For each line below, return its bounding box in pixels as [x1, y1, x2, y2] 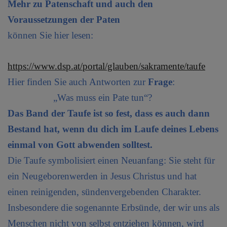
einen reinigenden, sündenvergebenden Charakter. [8, 186, 201, 197]
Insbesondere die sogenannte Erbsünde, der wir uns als [8, 202, 219, 213]
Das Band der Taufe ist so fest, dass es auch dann [8, 107, 210, 119]
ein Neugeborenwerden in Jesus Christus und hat [8, 170, 197, 181]
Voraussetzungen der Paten [8, 14, 120, 25]
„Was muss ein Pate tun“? [8, 92, 152, 103]
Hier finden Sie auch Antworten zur [8, 76, 148, 87]
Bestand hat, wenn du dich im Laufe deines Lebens [8, 123, 218, 134]
